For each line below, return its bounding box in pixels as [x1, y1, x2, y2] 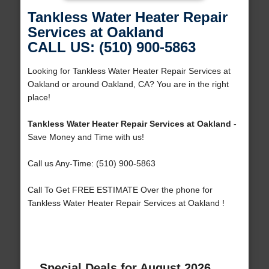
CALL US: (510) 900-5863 [27, 39, 196, 56]
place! [27, 92, 50, 103]
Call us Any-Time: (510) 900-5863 [27, 159, 156, 169]
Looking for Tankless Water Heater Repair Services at [27, 66, 231, 76]
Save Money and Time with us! [27, 132, 144, 142]
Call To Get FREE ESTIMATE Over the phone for [27, 185, 213, 195]
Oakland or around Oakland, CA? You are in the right [27, 79, 229, 89]
